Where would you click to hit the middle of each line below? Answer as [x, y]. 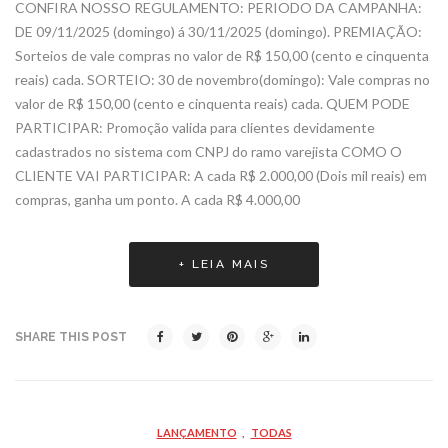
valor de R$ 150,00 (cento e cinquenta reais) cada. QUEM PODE [212, 103]
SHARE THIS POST [71, 336]
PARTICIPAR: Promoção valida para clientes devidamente [195, 127]
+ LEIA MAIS [224, 263]
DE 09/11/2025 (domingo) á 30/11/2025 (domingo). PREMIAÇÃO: [218, 31]
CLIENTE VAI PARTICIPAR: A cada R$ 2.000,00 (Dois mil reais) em [221, 175]
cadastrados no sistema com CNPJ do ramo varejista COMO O [208, 151]
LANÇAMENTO [196, 432]
